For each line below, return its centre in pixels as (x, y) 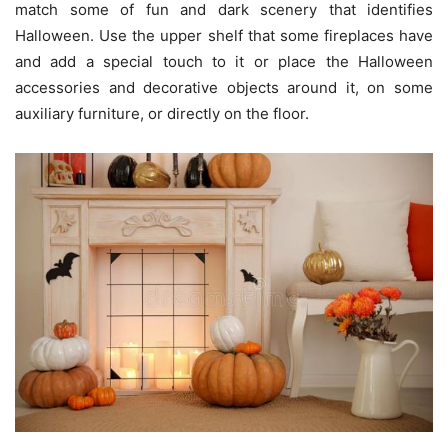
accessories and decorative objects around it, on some (224, 88)
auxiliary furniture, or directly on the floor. (162, 114)
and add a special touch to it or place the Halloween (224, 62)
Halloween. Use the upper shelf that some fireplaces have (224, 36)
